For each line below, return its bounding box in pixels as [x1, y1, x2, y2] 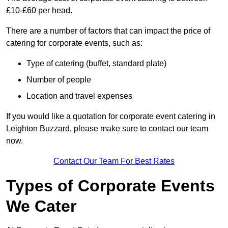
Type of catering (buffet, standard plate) [26, 59, 166, 68]
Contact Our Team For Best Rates [53, 157, 175, 166]
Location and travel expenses [26, 92, 132, 101]
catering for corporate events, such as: [6, 39, 142, 48]
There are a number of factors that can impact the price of [6, 26, 210, 36]
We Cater [6, 197, 76, 216]
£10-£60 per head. [6, 6, 72, 15]
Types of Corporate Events [6, 177, 215, 195]
